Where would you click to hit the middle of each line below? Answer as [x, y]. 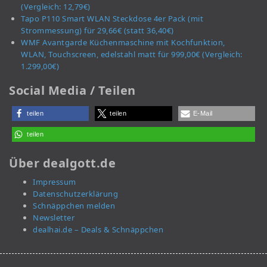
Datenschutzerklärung [75, 194]
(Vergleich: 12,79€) [56, 7]
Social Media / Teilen [72, 91]
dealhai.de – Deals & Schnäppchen [98, 230]
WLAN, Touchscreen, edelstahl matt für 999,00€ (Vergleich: [132, 55]
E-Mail [203, 114]
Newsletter [54, 218]
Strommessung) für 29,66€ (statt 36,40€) [97, 31]
